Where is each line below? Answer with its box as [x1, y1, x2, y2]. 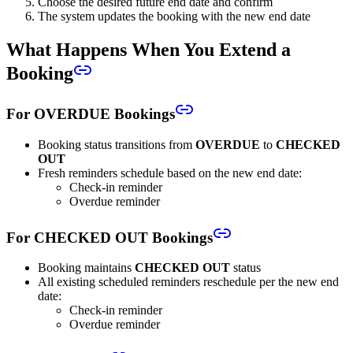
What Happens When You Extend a [6, 39, 291, 61]
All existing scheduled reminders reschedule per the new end [38, 275, 339, 289]
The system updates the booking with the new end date [38, 9, 310, 24]
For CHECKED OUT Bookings [6, 229, 213, 246]
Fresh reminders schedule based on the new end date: [38, 165, 302, 180]
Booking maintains [38, 261, 135, 275]
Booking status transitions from [38, 137, 195, 151]
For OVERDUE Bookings [6, 106, 175, 123]
